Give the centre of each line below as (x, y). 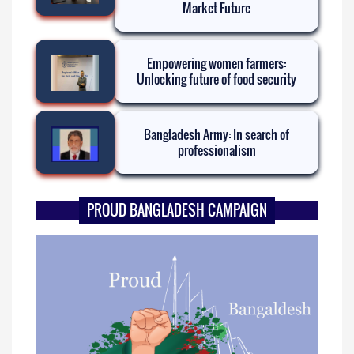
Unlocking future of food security (217, 79)
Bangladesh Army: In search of (217, 134)
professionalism (217, 150)
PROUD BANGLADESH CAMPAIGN (177, 210)
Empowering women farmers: (217, 63)
